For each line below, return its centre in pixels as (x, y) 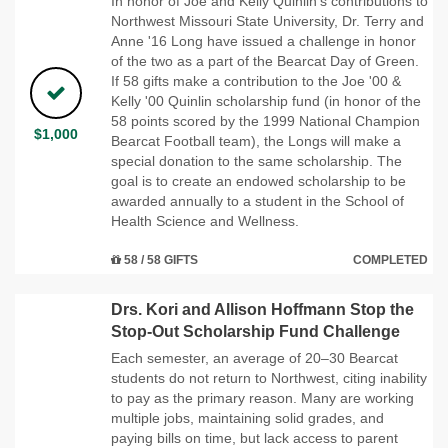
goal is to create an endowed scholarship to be (258, 180)
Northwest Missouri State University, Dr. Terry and (267, 20)
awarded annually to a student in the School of (257, 200)
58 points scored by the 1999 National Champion (265, 120)
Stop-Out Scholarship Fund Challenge (255, 331)
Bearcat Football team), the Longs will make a (256, 140)
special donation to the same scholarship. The (256, 160)
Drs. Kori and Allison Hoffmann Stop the (262, 309)
